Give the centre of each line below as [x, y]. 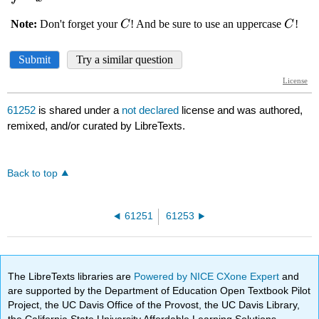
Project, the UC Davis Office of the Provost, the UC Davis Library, [154, 304]
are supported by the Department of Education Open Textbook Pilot [159, 290]
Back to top [33, 174]
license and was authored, [242, 110]
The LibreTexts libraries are [71, 276]
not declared [152, 110]
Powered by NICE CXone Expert [208, 276]
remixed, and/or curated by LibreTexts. [96, 126]
